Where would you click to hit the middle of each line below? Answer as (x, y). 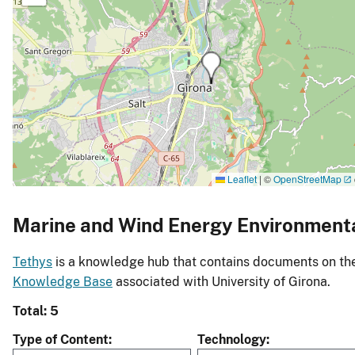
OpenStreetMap (307, 178)
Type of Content (61, 340)
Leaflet (241, 178)
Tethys (32, 262)
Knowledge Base (63, 282)
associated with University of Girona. (221, 282)
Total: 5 (36, 311)
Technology (232, 340)
